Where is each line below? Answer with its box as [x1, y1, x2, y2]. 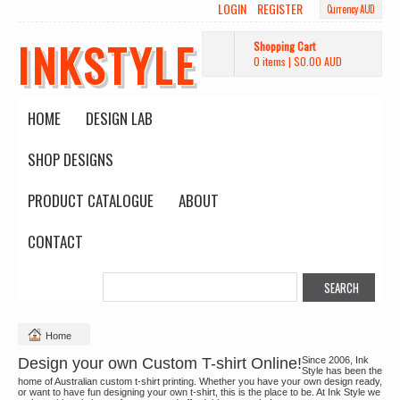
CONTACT [28, 230, 83, 253]
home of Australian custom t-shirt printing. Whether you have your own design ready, [18, 376, 382, 387]
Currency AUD [326, 2, 375, 16]
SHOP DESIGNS [28, 148, 113, 171]
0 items [254, 54, 286, 69]
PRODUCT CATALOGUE [28, 189, 154, 212]
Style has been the [302, 365, 382, 376]
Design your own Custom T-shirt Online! [18, 354, 302, 372]
